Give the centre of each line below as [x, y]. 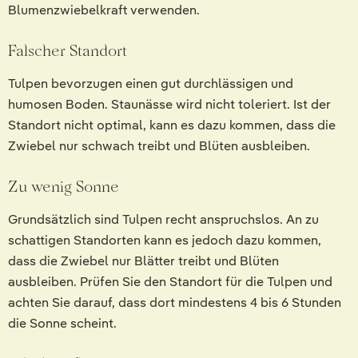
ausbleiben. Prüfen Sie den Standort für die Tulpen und [170, 282]
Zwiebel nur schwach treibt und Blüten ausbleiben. [159, 146]
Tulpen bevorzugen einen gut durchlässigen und [151, 84]
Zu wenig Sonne [64, 187]
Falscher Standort [68, 51]
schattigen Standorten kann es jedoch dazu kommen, [165, 241]
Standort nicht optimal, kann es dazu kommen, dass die [172, 125]
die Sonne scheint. [62, 324]
